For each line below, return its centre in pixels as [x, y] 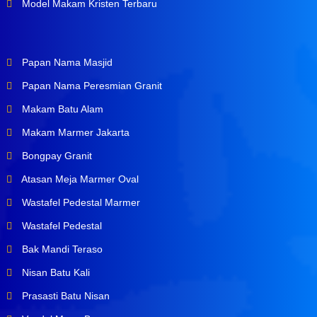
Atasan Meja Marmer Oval [79, 179]
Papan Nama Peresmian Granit [90, 86]
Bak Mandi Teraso [60, 249]
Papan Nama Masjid [65, 63]
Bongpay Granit [55, 156]
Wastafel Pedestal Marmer [79, 203]
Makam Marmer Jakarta [74, 133]
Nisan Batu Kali [54, 273]
